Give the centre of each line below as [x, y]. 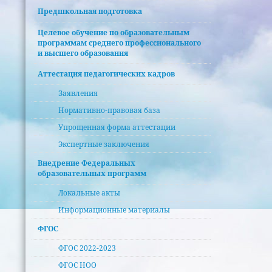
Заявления [78, 93]
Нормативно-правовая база [109, 110]
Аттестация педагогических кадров [107, 74]
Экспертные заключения [104, 144]
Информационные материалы [114, 210]
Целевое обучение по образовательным [114, 32]
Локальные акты [89, 193]
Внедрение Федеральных [87, 163]
